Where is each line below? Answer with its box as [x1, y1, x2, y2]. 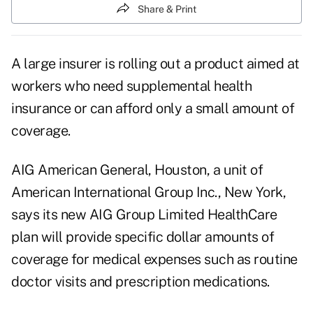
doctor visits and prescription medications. [11, 273, 270, 291]
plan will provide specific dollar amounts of [11, 228, 274, 246]
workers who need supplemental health [11, 78, 252, 95]
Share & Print [138, 3, 196, 15]
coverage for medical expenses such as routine [11, 251, 298, 268]
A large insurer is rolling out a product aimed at [11, 55, 300, 73]
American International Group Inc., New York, [11, 184, 286, 201]
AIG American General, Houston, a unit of [11, 161, 263, 179]
